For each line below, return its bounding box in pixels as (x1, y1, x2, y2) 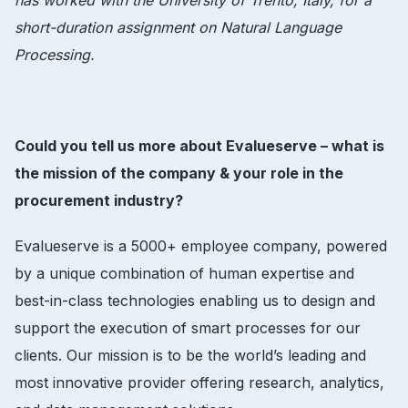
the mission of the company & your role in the (15, 163, 343, 182)
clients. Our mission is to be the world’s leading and (15, 345, 366, 364)
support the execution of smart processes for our (15, 318, 361, 337)
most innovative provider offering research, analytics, (15, 372, 384, 392)
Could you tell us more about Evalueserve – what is (15, 136, 384, 155)
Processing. (15, 45, 95, 64)
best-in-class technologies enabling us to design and (15, 291, 375, 310)
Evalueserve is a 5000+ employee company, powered (15, 236, 387, 255)
